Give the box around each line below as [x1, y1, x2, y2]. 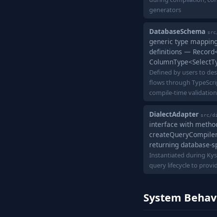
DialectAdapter [149, 109, 199, 119]
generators [149, 5, 181, 14]
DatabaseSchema [149, 27, 205, 36]
